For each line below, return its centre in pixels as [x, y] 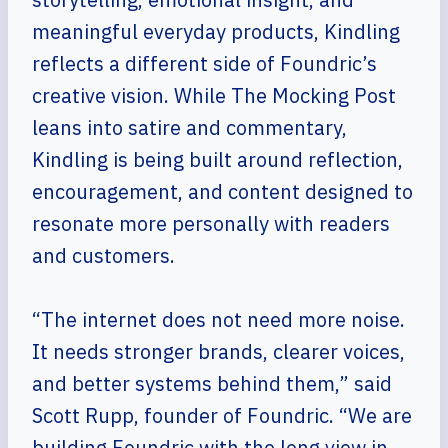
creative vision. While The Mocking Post [214, 95]
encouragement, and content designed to [222, 191]
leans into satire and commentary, [189, 127]
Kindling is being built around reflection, [217, 159]
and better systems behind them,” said [212, 383]
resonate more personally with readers [211, 223]
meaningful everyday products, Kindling [216, 31]
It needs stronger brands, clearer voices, [218, 351]
